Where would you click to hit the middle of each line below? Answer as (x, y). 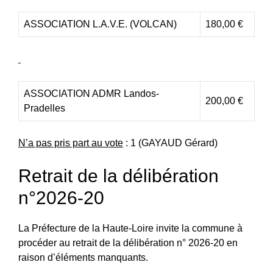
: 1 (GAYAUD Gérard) (170, 143)
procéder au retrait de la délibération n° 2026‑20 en (128, 243)
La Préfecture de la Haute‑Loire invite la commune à (130, 228)
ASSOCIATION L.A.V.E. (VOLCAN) (100, 24)
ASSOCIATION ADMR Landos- (91, 93)
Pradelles (44, 108)
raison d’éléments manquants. (83, 257)
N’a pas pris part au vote (71, 143)
